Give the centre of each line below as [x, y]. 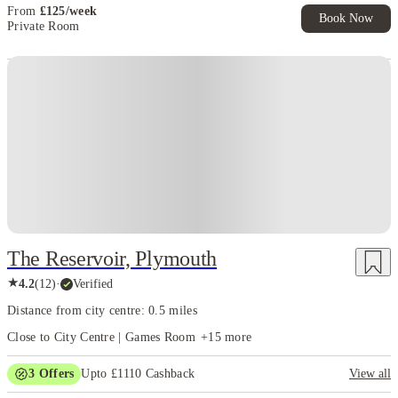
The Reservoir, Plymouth [112, 259]
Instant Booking [78, 77]
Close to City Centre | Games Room [101, 338]
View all [370, 374]
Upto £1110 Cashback [138, 374]
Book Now [346, 19]
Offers [55, 374]
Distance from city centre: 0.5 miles [102, 311]
